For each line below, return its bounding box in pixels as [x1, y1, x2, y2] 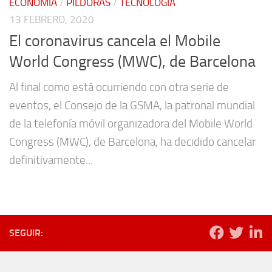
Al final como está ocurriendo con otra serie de [9, 80, 229, 94]
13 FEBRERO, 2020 [9, 13, 94, 25]
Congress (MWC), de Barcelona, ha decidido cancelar [9, 134, 256, 149]
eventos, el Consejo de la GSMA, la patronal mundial [9, 98, 255, 112]
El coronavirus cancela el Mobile [9, 31, 220, 50]
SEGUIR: [9, 226, 43, 239]
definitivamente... [9, 152, 93, 167]
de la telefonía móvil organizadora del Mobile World [9, 116, 253, 131]
